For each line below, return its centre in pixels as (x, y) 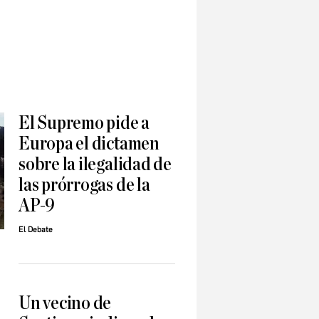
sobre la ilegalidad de (95, 164)
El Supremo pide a (84, 123)
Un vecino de (65, 303)
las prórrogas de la (84, 185)
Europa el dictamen (89, 144)
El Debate (36, 230)
